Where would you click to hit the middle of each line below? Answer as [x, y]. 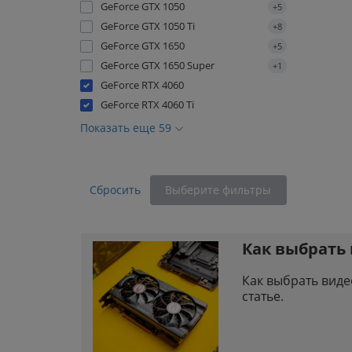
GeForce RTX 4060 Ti [147, 104]
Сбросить [115, 190]
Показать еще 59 [127, 128]
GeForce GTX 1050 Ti [148, 26]
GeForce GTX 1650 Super [158, 65]
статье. [262, 296]
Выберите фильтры [218, 190]
